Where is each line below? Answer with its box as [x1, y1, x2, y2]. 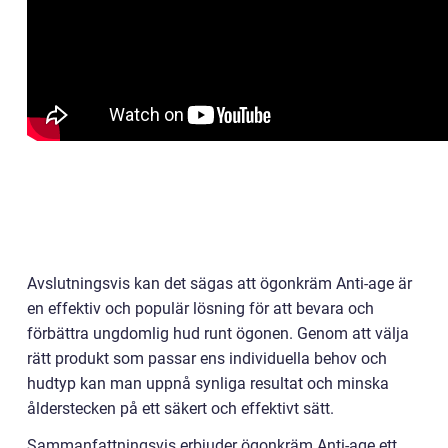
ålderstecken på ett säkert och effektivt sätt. [27, 399, 334, 419]
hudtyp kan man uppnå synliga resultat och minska [27, 374, 389, 394]
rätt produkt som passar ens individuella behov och [27, 349, 387, 369]
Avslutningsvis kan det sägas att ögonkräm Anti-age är [27, 274, 412, 294]
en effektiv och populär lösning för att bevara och [27, 299, 374, 319]
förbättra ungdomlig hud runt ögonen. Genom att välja [27, 324, 409, 344]
